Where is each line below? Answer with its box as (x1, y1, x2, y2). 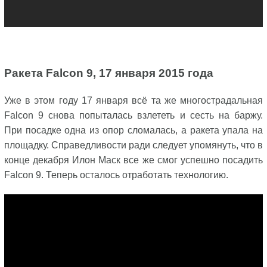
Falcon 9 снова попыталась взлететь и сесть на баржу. (4, 110, 263, 120)
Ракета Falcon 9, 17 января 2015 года (4, 67, 213, 79)
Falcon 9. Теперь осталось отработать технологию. (4, 170, 228, 180)
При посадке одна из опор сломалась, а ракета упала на (4, 125, 263, 135)
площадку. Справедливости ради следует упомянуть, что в (4, 140, 263, 150)
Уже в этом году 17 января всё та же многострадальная (4, 95, 263, 105)
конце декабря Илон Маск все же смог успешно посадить (4, 155, 263, 165)
